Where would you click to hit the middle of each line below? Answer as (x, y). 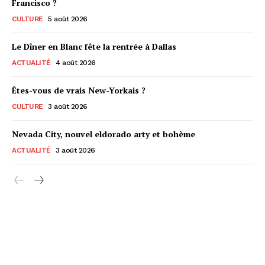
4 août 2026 (76, 62)
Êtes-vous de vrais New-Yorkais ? (79, 90)
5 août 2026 (68, 19)
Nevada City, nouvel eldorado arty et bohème (104, 134)
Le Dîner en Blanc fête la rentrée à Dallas (94, 46)
